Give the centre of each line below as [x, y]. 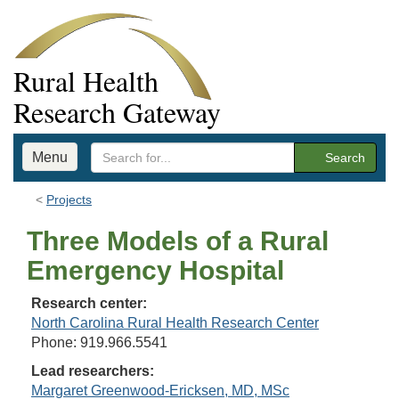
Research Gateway [117, 112]
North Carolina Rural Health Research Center [175, 323]
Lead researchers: [93, 371]
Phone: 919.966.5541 [99, 342]
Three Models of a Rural [178, 241]
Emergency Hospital [155, 270]
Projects [69, 199]
